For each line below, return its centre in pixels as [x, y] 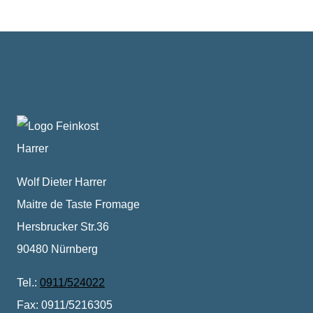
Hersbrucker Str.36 [63, 227]
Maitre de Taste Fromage [78, 204]
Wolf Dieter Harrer [61, 182]
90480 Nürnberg [57, 249]
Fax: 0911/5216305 [65, 305]
